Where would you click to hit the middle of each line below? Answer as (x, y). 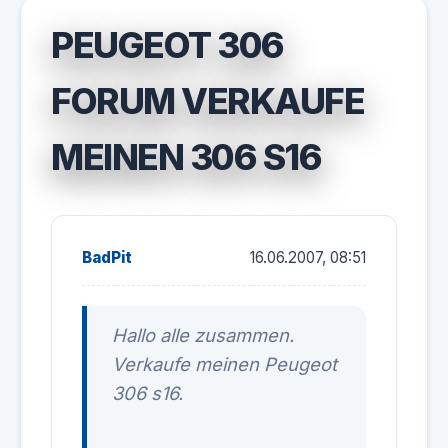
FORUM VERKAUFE (207, 101)
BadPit (107, 257)
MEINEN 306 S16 (186, 157)
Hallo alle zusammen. (203, 335)
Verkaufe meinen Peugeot (224, 364)
